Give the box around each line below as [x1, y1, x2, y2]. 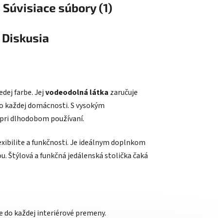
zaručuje [109, 87, 138, 98]
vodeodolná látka [45, 87, 109, 98]
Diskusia [1, 31, 49, 45]
